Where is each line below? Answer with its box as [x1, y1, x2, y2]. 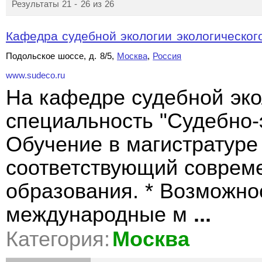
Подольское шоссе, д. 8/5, [6, 51, 117, 61]
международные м [6, 203, 194, 226]
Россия [153, 51, 182, 61]
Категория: [6, 227, 110, 251]
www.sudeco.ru [6, 71, 65, 80]
